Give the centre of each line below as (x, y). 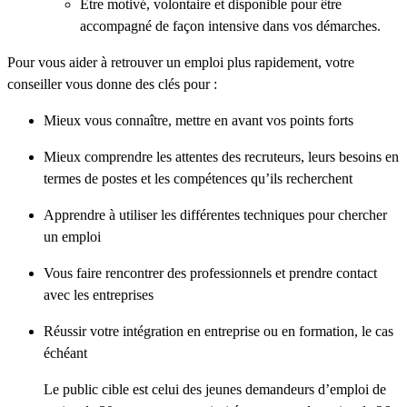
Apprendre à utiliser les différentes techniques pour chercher (215, 215)
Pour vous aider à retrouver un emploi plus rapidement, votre (181, 63)
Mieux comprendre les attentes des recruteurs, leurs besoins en (221, 157)
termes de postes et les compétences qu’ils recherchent (198, 179)
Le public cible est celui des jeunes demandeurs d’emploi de (215, 390)
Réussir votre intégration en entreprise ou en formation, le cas (218, 332)
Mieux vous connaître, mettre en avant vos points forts (199, 121)
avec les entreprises (99, 295)
